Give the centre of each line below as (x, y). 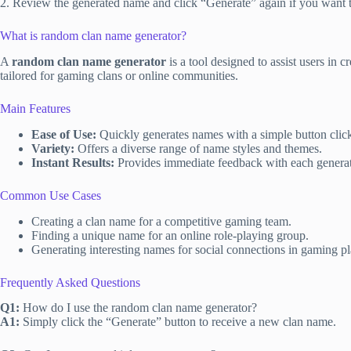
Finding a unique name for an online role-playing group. (170, 235)
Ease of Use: (64, 134)
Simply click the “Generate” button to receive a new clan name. (178, 322)
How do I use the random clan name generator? (138, 308)
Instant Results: (73, 162)
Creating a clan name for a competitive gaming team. (161, 221)
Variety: (53, 148)
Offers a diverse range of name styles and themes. (198, 148)
